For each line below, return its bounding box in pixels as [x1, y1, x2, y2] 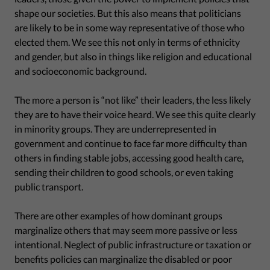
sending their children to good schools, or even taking [14, 166, 233, 178]
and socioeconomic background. [14, 64, 146, 77]
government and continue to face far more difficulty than [14, 137, 247, 149]
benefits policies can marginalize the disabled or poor [14, 253, 232, 265]
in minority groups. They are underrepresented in [14, 122, 216, 134]
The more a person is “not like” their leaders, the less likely [14, 93, 251, 105]
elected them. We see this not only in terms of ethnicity [14, 36, 240, 48]
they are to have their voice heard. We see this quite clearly [14, 108, 256, 120]
